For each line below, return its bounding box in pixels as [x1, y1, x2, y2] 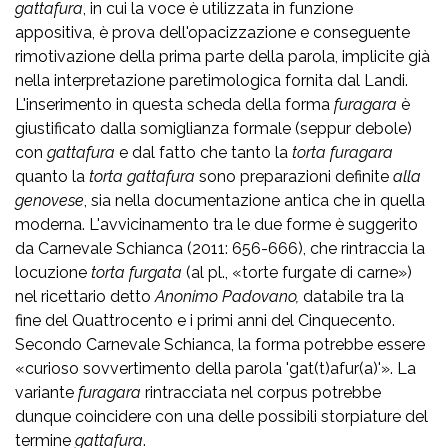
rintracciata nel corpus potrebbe [145, 382, 381, 402]
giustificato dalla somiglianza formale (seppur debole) [15, 118, 412, 138]
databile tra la [299, 286, 404, 306]
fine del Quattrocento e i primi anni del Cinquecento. [15, 310, 395, 330]
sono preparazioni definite [195, 166, 389, 186]
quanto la [15, 166, 89, 186]
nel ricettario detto [15, 286, 155, 306]
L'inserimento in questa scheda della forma [15, 94, 334, 114]
